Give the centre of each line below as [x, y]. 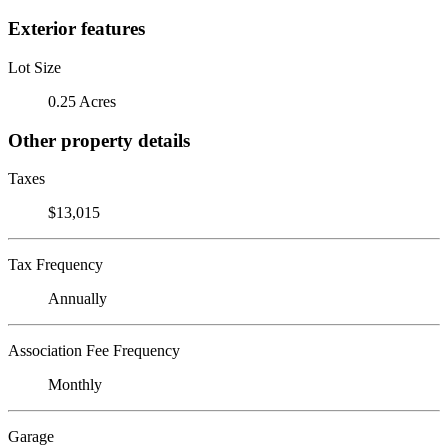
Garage [31, 437]
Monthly [75, 385]
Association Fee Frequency [94, 351]
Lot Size [34, 67]
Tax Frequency [55, 265]
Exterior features [76, 29]
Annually [77, 299]
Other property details [99, 140]
